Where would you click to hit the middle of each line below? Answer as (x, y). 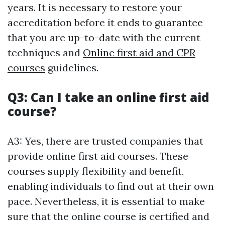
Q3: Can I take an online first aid (108, 97)
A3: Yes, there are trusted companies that (105, 141)
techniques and (45, 53)
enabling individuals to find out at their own (111, 186)
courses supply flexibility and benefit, (96, 171)
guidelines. (72, 68)
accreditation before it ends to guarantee (105, 23)
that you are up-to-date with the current (104, 38)
